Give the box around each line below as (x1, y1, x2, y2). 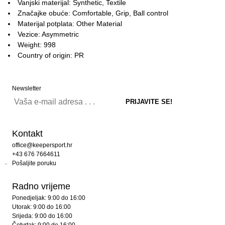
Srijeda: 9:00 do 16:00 (12, 212, 72, 219)
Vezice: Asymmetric (18, 30, 79, 38)
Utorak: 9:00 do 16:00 (12, 203, 71, 210)
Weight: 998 (18, 41, 56, 49)
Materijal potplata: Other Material (18, 20, 122, 28)
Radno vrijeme (12, 181, 70, 191)
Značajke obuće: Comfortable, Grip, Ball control (18, 9, 168, 17)
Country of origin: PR (18, 51, 84, 59)
